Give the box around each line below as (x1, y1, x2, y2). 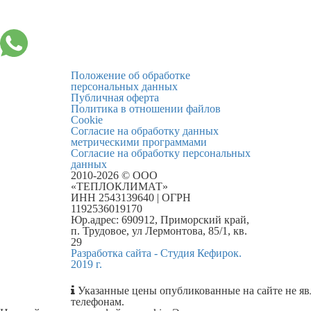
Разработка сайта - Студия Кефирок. (71, 246, 242, 259)
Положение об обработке (71, 69, 190, 81)
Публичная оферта (71, 91, 159, 103)
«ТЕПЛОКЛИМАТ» (71, 180, 168, 192)
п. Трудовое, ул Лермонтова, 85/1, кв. (71, 224, 247, 237)
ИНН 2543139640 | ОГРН (71, 191, 191, 203)
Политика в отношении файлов (71, 102, 221, 115)
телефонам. (71, 295, 124, 308)
